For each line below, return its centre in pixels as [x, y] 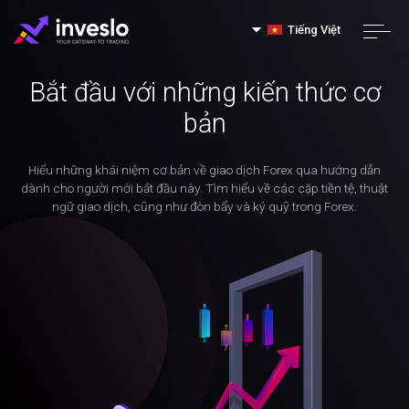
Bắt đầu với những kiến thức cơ [204, 92]
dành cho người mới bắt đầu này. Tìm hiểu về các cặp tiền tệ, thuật [204, 188]
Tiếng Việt [314, 30]
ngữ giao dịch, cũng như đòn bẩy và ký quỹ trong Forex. [204, 206]
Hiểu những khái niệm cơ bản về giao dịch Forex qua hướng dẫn [204, 170]
